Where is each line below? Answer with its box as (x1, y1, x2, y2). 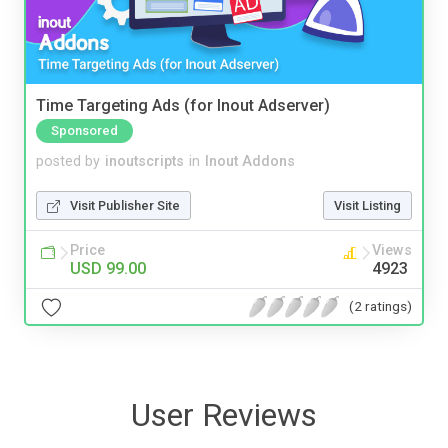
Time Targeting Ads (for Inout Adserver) (36, 96, 330, 116)
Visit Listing (334, 198, 401, 214)
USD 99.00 (70, 259, 146, 279)
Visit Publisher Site (70, 198, 180, 214)
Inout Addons (205, 153, 295, 171)
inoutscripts (105, 153, 184, 171)
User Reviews (131, 396, 317, 435)
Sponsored (51, 123, 118, 139)
